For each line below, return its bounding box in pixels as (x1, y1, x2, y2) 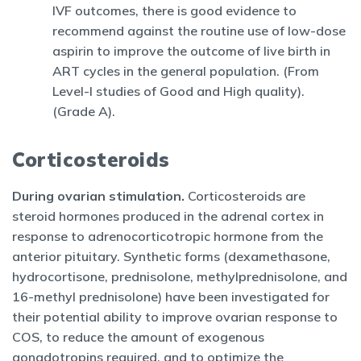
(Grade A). (52, 103, 115, 119)
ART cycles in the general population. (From (52, 63, 319, 79)
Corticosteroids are (185, 188, 305, 204)
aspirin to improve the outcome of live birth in (52, 43, 330, 59)
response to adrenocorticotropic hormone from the (12, 228, 323, 244)
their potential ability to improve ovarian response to (12, 309, 338, 325)
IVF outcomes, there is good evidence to (52, 2, 297, 19)
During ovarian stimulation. (12, 188, 185, 204)
